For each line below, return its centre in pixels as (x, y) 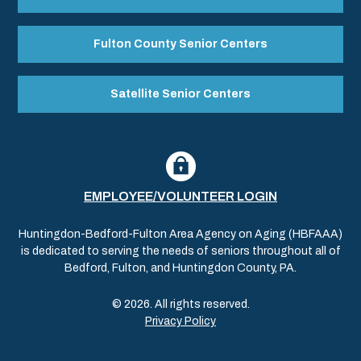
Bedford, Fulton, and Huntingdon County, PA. (180, 268)
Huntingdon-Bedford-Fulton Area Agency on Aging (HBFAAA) (180, 234)
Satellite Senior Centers (180, 93)
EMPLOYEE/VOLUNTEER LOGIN (180, 196)
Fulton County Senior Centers (180, 44)
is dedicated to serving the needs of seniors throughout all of (180, 251)
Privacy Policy (180, 321)
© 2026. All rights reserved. (180, 304)
